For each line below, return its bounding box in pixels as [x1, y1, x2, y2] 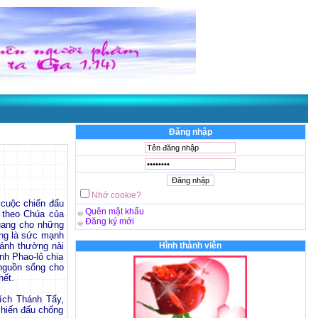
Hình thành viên [159, 241, 221, 251]
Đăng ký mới [84, 216, 134, 226]
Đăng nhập [168, 127, 212, 137]
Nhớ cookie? [91, 190, 141, 200]
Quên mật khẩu [84, 207, 144, 216]
